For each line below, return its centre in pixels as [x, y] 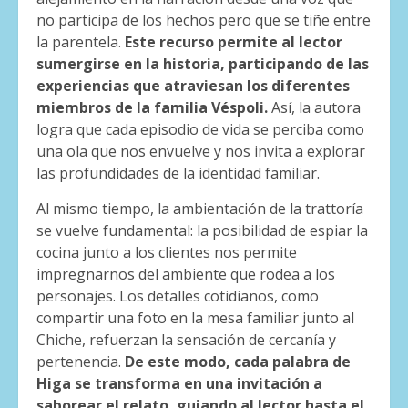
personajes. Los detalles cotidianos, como [178, 296]
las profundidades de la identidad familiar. [178, 173]
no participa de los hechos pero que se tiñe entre [204, 20]
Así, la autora [314, 108]
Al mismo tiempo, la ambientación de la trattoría [200, 209]
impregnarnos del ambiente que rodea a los [186, 275]
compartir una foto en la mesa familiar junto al [195, 318]
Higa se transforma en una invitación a [179, 384]
